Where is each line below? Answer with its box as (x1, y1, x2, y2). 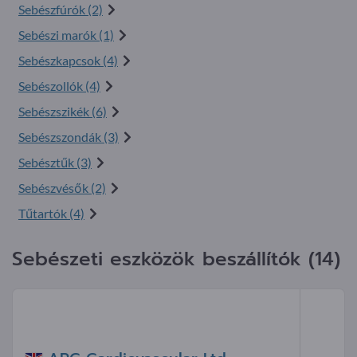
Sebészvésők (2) (18, 180, 106, 195)
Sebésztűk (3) (18, 155, 92, 170)
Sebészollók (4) (18, 78, 100, 93)
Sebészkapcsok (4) (18, 53, 118, 68)
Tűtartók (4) (18, 206, 84, 221)
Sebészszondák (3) (18, 129, 119, 144)
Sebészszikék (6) (18, 104, 107, 119)
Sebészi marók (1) (18, 27, 114, 42)
